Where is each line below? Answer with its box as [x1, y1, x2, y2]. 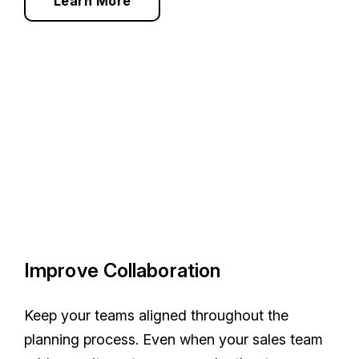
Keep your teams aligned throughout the [24, 307, 288, 324]
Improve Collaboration [24, 259, 221, 282]
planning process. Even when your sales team [24, 331, 323, 348]
